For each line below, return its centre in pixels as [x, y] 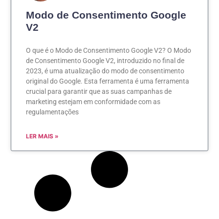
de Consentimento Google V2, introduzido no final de [105, 60]
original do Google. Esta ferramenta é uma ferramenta [108, 81]
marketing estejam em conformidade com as [93, 101]
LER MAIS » [43, 136]
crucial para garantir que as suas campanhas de [99, 91]
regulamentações [53, 112]
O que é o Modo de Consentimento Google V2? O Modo [109, 50]
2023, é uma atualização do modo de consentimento [105, 71]
